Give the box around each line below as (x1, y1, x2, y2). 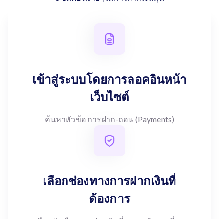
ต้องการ (89, 191, 130, 205)
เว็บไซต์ (89, 89, 130, 104)
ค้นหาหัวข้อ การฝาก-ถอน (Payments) (44, 114, 175, 124)
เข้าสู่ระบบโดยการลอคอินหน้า (32, 72, 187, 86)
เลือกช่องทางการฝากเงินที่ (43, 174, 176, 188)
